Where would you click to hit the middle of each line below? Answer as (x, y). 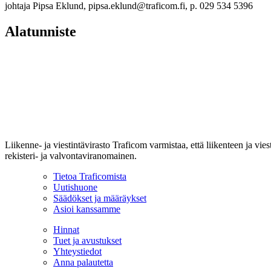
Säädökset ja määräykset (100, 198)
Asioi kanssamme (87, 209)
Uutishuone (75, 188)
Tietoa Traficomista (90, 177)
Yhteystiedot (77, 252)
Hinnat (66, 230)
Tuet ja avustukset (87, 241)
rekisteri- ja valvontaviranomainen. (71, 156)
